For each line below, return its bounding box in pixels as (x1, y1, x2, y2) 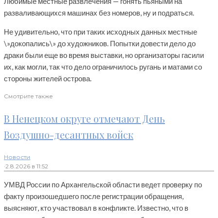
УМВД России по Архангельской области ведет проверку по (4, 180, 202, 189)
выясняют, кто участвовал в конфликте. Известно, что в (4, 203, 188, 213)
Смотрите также (4, 92, 53, 100)
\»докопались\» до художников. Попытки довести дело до (4, 39, 196, 48)
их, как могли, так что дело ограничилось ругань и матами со (4, 62, 202, 72)
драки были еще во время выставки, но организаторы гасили (4, 51, 204, 60)
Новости (4, 153, 30, 161)
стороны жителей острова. (4, 74, 91, 83)
